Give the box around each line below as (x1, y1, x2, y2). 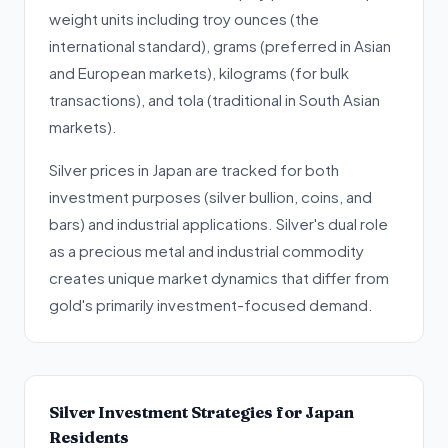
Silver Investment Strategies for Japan (49, 402, 354, 422)
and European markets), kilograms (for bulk (49, 63, 349, 82)
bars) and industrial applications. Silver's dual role (49, 214, 388, 233)
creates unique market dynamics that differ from (49, 268, 389, 287)
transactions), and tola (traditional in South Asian (49, 90, 380, 109)
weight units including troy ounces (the (49, 9, 319, 28)
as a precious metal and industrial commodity (49, 241, 364, 260)
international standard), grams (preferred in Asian (49, 36, 391, 55)
